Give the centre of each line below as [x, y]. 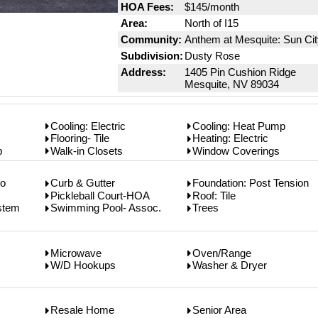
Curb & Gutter [83, 183]
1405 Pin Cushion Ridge [241, 72]
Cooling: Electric [88, 126]
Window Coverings [236, 150]
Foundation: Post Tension [251, 183]
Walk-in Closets [87, 150]
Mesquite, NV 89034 [232, 84]
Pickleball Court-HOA [100, 195]
